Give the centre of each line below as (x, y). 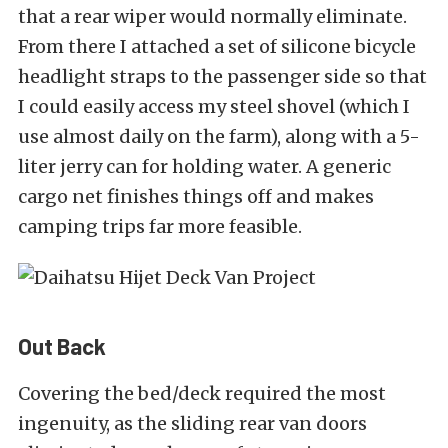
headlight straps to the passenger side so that (222, 77)
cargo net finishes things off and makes (196, 197)
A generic (346, 167)
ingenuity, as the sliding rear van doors (192, 424)
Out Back (62, 346)
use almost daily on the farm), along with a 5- (219, 137)
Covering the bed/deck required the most (202, 394)
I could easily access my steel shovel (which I (214, 107)
